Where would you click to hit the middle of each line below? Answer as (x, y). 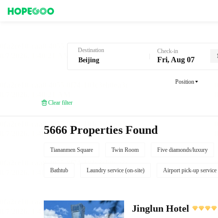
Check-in (167, 51)
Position (184, 82)
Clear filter (60, 102)
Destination (91, 50)
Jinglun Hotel (161, 208)
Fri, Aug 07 (176, 60)
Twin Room (125, 150)
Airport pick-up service (190, 170)
